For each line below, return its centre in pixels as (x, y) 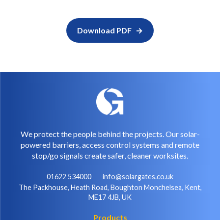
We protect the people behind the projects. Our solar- (110, 134)
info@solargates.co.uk (138, 176)
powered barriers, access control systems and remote (110, 144)
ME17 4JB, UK (110, 197)
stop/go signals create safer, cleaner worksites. (110, 155)
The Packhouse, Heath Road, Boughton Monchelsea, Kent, (110, 187)
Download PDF (104, 30)
